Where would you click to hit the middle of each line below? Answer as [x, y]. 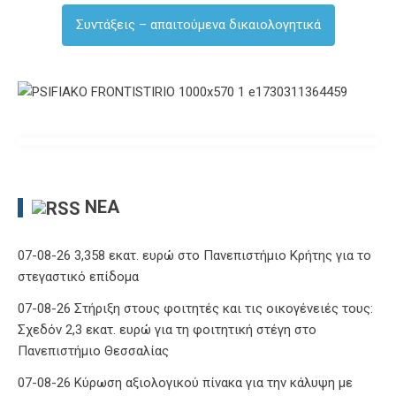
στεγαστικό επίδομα [78, 276]
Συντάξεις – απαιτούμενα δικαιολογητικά [198, 24]
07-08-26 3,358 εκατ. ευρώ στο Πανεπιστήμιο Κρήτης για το [194, 255]
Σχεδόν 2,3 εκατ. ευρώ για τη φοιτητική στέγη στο [167, 329]
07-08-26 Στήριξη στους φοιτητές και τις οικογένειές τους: [195, 308]
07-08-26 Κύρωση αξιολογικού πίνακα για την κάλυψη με [185, 382]
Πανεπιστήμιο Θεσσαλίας [93, 350]
